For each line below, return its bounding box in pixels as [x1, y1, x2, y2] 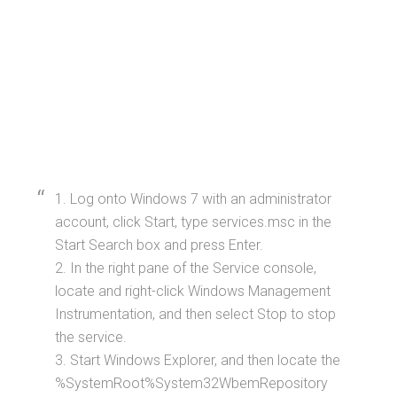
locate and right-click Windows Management [55, 283, 331, 300]
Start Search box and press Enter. [55, 237, 264, 254]
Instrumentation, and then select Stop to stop [55, 306, 337, 323]
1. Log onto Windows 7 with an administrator [55, 191, 332, 208]
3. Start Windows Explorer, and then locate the [55, 352, 341, 370]
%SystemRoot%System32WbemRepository [55, 375, 329, 393]
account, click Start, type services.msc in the [55, 214, 332, 231]
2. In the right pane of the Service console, [55, 260, 317, 277]
